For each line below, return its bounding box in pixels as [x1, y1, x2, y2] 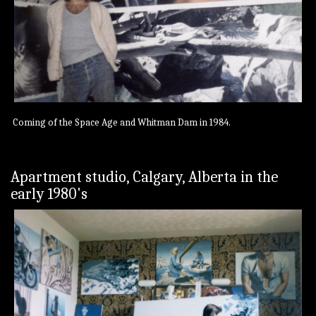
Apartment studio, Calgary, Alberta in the [11, 167, 278, 186]
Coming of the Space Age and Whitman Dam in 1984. [11, 116, 231, 128]
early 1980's [11, 184, 87, 202]
